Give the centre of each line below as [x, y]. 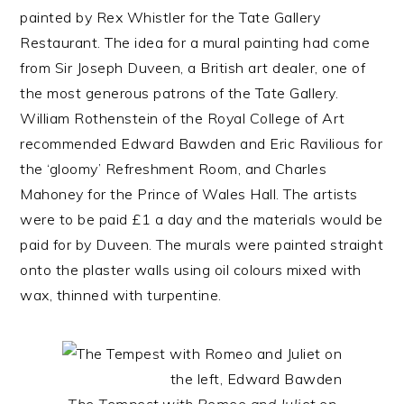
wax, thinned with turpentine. [121, 295]
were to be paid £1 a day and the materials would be [202, 219]
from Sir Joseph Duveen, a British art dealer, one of [193, 68]
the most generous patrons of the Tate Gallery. [179, 93]
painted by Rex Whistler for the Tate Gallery [170, 17]
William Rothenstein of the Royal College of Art [183, 118]
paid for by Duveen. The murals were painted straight [202, 244]
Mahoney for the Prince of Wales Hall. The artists [189, 194]
